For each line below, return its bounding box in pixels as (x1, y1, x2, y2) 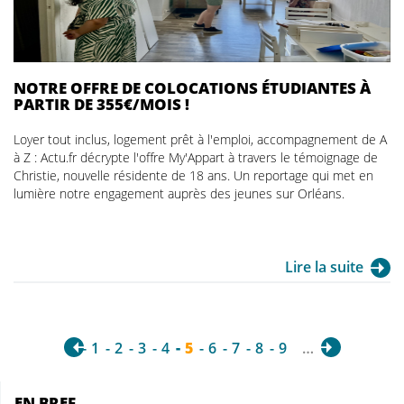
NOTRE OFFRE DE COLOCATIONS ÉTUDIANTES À (14, 78, 371, 98)
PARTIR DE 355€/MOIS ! (14, 94, 189, 115)
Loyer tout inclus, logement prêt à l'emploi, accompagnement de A (14, 131, 387, 148)
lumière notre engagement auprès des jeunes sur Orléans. (14, 185, 344, 202)
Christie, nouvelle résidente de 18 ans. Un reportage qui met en (14, 167, 373, 184)
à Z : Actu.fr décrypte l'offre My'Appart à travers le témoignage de (14, 149, 378, 166)
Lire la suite (285, 257, 363, 277)
